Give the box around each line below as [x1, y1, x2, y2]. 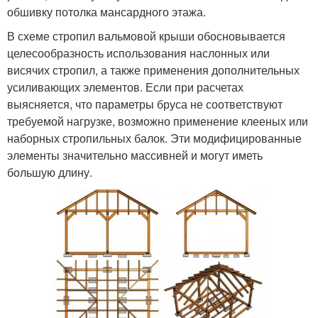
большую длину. [7, 164, 92, 181]
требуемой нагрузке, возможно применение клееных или [7, 113, 308, 130]
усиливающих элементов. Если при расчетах [7, 79, 243, 96]
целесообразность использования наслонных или [7, 45, 270, 62]
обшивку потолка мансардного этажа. [7, 4, 206, 21]
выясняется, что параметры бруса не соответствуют [7, 96, 283, 113]
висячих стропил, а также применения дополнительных [7, 62, 300, 79]
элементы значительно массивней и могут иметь [7, 147, 263, 164]
